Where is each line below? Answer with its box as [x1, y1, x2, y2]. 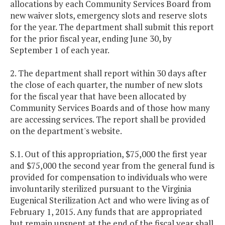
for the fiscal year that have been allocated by [10, 90, 186, 102]
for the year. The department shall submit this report [10, 21, 214, 33]
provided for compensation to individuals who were [10, 171, 207, 183]
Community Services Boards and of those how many [10, 102, 210, 114]
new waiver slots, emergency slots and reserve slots [10, 10, 207, 22]
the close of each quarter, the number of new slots [10, 79, 202, 91]
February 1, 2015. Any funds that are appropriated [10, 206, 202, 218]
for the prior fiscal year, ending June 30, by [10, 33, 172, 45]
